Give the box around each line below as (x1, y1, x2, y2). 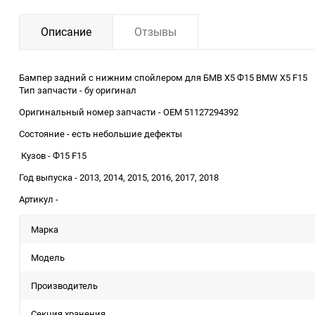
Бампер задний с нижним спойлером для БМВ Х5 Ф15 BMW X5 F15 (19, 70, 309, 84)
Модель (31, 250, 65, 264)
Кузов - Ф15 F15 (19, 148, 89, 162)
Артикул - (19, 192, 60, 205)
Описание (41, 23, 91, 39)
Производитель (31, 278, 98, 292)
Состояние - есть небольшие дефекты (19, 127, 182, 140)
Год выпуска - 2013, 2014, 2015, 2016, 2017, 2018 (19, 170, 221, 184)
